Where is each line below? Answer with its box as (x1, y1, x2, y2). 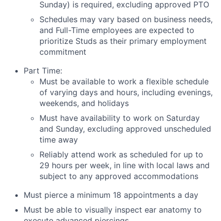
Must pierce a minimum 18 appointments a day (24, 190, 198, 200)
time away (39, 135, 78, 145)
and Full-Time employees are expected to (39, 25, 194, 36)
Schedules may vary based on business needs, (39, 14, 213, 25)
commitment (39, 47, 86, 57)
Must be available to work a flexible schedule (39, 76, 209, 87)
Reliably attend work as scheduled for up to (39, 149, 203, 160)
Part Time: (24, 66, 62, 76)
